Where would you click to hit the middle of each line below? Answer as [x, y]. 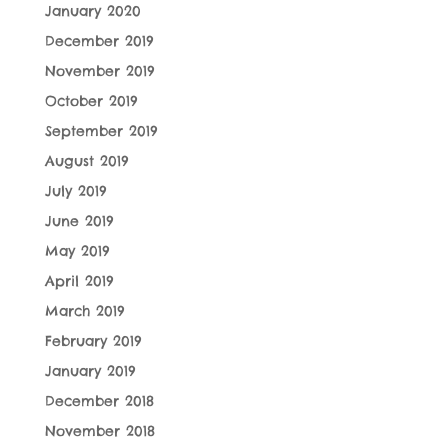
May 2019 [77, 251]
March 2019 [84, 311]
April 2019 [79, 281]
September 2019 [101, 131]
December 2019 [99, 41]
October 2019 [91, 101]
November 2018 [99, 431]
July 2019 [75, 191]
